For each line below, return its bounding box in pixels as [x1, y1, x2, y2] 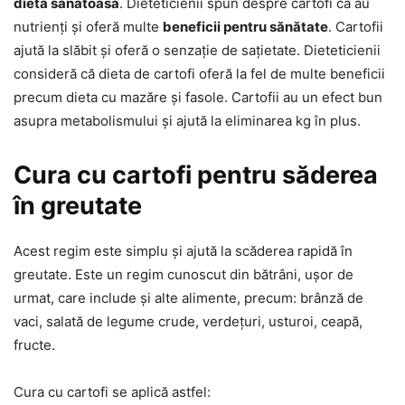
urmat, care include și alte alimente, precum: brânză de [14, 289, 363, 307]
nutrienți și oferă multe [14, 18, 163, 36]
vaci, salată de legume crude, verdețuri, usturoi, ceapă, [14, 313, 363, 331]
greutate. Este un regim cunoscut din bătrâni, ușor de [14, 266, 353, 284]
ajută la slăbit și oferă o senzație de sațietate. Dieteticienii [14, 42, 381, 60]
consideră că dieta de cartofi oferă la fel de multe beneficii [14, 65, 385, 83]
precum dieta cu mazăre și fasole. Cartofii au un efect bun [14, 89, 382, 107]
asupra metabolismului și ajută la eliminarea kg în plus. [14, 112, 361, 130]
